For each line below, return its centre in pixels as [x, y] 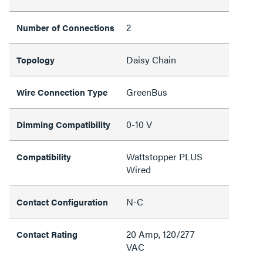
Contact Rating [47, 234]
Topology [36, 59]
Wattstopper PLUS [164, 156]
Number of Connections [65, 27]
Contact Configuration [62, 201]
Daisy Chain [151, 59]
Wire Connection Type [62, 92]
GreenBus [147, 92]
